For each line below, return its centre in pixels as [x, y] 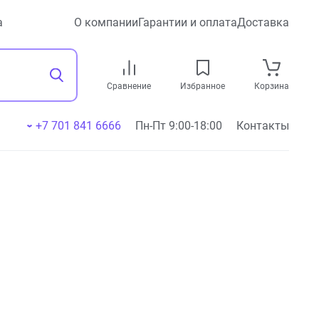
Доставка [263, 22]
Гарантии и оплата [188, 22]
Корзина [272, 86]
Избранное [203, 86]
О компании [106, 22]
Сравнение [129, 86]
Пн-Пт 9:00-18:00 [179, 126]
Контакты [263, 126]
